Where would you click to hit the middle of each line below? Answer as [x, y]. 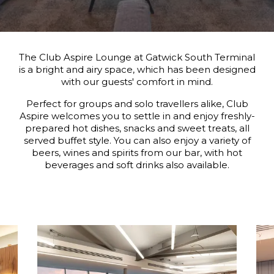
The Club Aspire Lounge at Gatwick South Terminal [137, 57]
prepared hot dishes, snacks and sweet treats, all [137, 128]
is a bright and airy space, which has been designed [137, 69]
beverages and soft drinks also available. [137, 165]
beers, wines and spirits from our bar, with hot [137, 153]
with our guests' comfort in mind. [137, 82]
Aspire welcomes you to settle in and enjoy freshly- [137, 116]
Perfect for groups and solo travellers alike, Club [137, 104]
